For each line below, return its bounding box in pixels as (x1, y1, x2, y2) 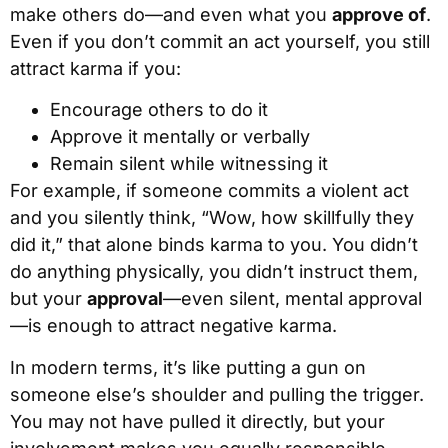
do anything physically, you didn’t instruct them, (10, 261, 418, 283)
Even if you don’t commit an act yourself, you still (10, 30, 430, 52)
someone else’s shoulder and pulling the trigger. (10, 383, 424, 405)
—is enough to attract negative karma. (10, 315, 337, 337)
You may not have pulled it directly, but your (10, 410, 385, 432)
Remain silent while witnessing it (50, 153, 328, 175)
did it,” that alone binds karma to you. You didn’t (10, 234, 418, 256)
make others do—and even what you (10, 3, 332, 25)
